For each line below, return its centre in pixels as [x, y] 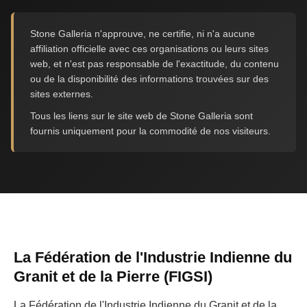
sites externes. [62, 94]
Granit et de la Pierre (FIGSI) [113, 276]
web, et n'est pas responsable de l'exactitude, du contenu [155, 63]
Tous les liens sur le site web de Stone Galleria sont [142, 115]
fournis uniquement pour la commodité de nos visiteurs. [150, 131]
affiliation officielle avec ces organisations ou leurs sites [149, 48]
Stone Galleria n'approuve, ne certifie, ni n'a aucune [143, 33]
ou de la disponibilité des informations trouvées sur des [149, 78]
